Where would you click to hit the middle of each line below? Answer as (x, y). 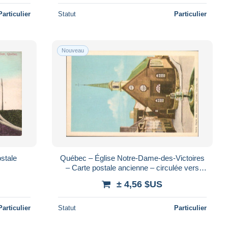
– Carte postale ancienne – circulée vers (132, 167)
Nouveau (73, 50)
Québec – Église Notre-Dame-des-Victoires (132, 158)
